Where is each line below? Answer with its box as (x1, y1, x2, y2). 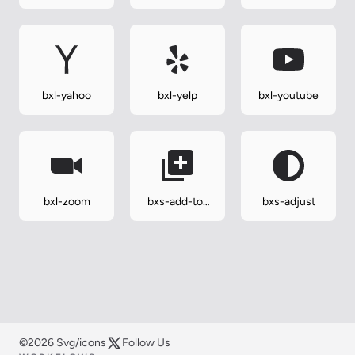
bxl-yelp (158, 89, 197, 103)
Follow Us (122, 336, 170, 350)
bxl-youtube (258, 89, 319, 103)
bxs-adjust (261, 195, 315, 209)
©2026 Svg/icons (19, 336, 106, 350)
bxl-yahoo (42, 89, 91, 103)
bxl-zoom (43, 195, 90, 209)
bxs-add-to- (147, 195, 208, 209)
